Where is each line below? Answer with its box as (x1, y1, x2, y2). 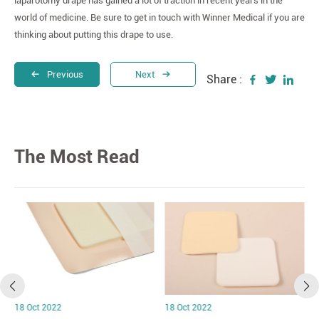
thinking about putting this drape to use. (14, 29, 173, 40)
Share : (206, 73, 242, 86)
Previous (47, 68, 83, 80)
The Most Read (14, 146, 140, 167)
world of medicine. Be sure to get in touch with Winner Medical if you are (14, 12, 305, 23)
